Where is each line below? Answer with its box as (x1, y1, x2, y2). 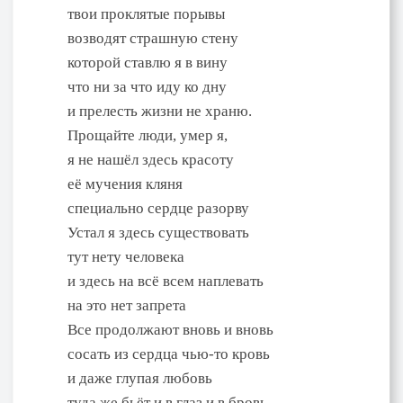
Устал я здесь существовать (67, 223, 249, 241)
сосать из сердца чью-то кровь (67, 345, 270, 363)
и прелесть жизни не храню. (67, 102, 252, 120)
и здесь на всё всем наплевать (67, 272, 264, 290)
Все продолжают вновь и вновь (67, 320, 273, 338)
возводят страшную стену (67, 29, 238, 47)
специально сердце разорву (67, 199, 249, 217)
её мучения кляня (67, 175, 183, 193)
